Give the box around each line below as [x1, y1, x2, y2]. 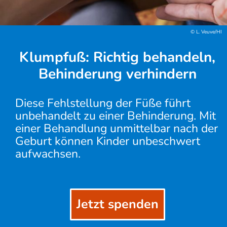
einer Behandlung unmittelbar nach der [15, 121, 218, 136]
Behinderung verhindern [38, 64, 197, 84]
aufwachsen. [15, 146, 81, 162]
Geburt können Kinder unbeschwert [15, 133, 200, 149]
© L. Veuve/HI [191, 28, 222, 35]
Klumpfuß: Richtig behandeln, [19, 48, 215, 67]
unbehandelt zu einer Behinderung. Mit [15, 108, 216, 124]
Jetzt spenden [76, 196, 159, 213]
